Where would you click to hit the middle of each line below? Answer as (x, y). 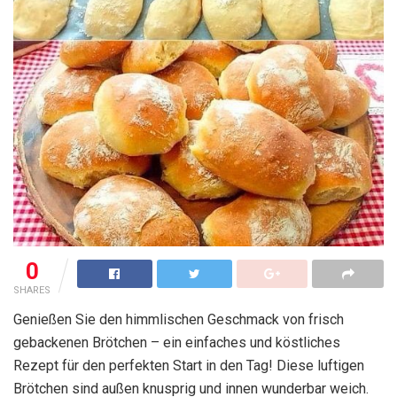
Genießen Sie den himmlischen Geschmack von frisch (179, 320)
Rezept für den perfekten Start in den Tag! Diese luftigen (189, 366)
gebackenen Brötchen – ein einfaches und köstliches (177, 343)
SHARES (32, 291)
